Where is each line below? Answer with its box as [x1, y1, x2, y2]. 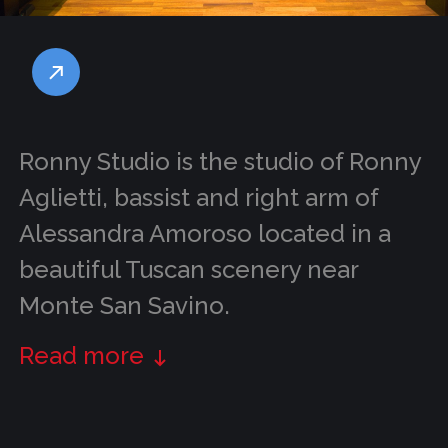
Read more [18, 341, 144, 371]
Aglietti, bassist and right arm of [18, 183, 378, 212]
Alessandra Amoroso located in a [18, 219, 391, 248]
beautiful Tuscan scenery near [18, 255, 358, 284]
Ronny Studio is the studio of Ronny [18, 147, 421, 176]
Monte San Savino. [18, 291, 230, 320]
